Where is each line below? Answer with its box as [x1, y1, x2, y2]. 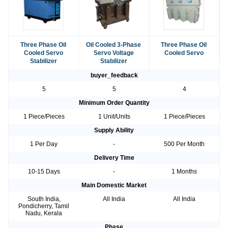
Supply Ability [94, 127, 134, 134]
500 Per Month [164, 140, 205, 148]
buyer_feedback [90, 72, 138, 79]
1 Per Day [30, 140, 58, 148]
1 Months [172, 168, 197, 176]
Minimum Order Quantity [78, 99, 150, 107]
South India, [27, 195, 61, 203]
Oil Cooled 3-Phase [86, 41, 141, 49]
